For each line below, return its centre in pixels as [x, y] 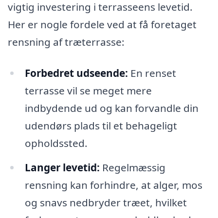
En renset [152, 73]
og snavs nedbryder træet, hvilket [106, 203]
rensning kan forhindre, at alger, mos [113, 185]
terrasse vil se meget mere [88, 91]
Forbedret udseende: [76, 73]
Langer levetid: [62, 168]
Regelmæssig [132, 168]
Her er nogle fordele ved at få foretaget [102, 25]
